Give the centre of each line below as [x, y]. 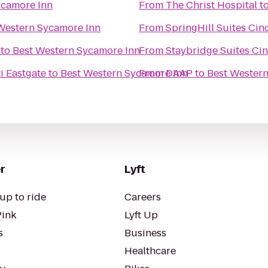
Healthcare [150, 251]
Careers [143, 197]
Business [145, 233]
